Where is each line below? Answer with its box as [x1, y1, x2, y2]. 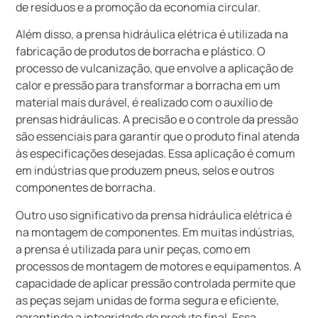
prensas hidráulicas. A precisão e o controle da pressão [16, 111, 299, 128]
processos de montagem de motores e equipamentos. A [16, 258, 302, 274]
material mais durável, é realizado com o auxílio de [16, 94, 273, 111]
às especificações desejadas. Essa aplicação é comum [16, 146, 296, 162]
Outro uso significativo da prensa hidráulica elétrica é [16, 207, 292, 223]
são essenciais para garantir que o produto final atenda [16, 128, 300, 145]
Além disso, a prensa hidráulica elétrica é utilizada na [16, 26, 289, 43]
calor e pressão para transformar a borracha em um [16, 77, 281, 94]
